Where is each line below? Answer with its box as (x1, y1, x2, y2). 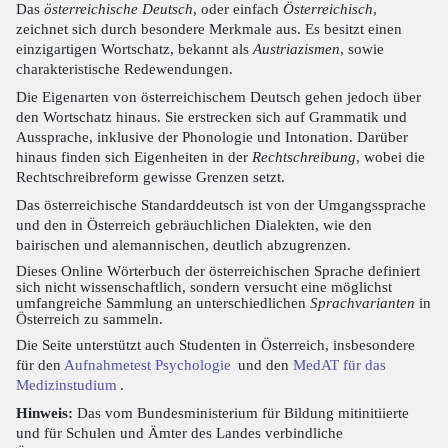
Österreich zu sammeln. (16, 310, 163, 328)
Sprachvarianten (310, 294, 415, 312)
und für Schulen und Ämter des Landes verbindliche (16, 424, 343, 442)
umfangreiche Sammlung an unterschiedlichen (16, 294, 310, 312)
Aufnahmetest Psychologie (64, 356, 231, 374)
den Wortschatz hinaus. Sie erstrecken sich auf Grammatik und (16, 108, 407, 126)
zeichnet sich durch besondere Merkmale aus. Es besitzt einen (16, 20, 402, 38)
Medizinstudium (16, 376, 117, 394)
